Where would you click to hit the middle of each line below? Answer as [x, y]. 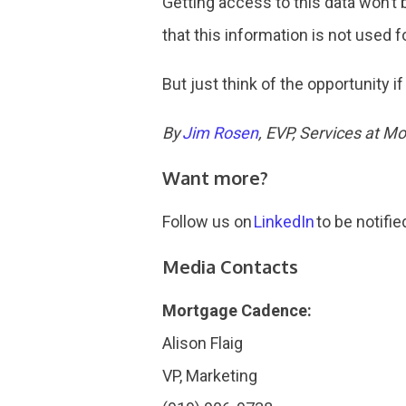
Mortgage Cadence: [237, 310]
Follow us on [208, 222]
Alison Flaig [205, 343]
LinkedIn [285, 222]
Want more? [216, 178]
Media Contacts [231, 266]
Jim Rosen [220, 133]
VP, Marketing [212, 376]
